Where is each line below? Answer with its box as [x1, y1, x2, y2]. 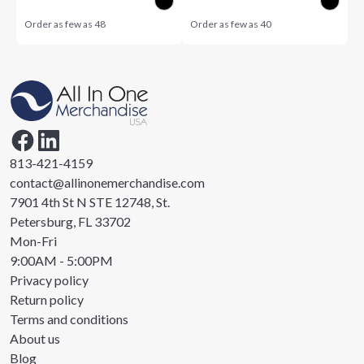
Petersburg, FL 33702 [10, 214, 131, 229]
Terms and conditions [10, 311, 128, 327]
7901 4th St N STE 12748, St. [10, 194, 170, 210]
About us [10, 331, 60, 346]
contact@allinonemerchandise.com [10, 175, 205, 190]
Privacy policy [10, 272, 89, 288]
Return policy [10, 292, 84, 307]
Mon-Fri [10, 233, 57, 249]
